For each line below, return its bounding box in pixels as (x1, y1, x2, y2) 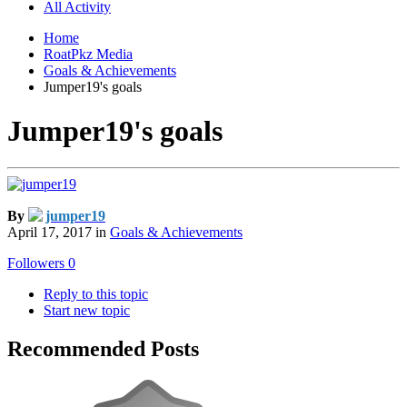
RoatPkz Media (44, 45, 133, 62)
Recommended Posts (7, 337, 199, 362)
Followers (7, 255, 65, 272)
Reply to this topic (44, 286, 148, 303)
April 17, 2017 (7, 224, 92, 241)
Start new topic (44, 303, 130, 319)
